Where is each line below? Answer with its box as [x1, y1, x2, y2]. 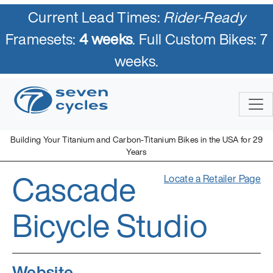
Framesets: [5, 28, 80, 50]
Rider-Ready [163, 6, 245, 28]
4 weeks [79, 28, 133, 50]
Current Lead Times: [28, 6, 164, 28]
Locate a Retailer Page [163, 171, 261, 186]
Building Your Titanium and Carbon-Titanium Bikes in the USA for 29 [10, 133, 263, 146]
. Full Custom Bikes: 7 [132, 28, 268, 50]
